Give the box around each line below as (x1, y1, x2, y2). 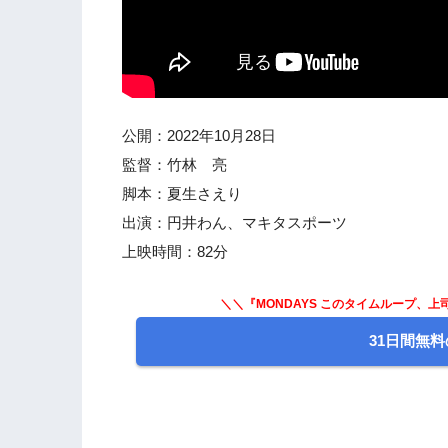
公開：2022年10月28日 (122, 127, 276, 145)
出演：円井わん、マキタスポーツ (122, 214, 347, 232)
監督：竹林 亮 (122, 156, 227, 174)
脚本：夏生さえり (122, 185, 242, 203)
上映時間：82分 (122, 243, 228, 261)
